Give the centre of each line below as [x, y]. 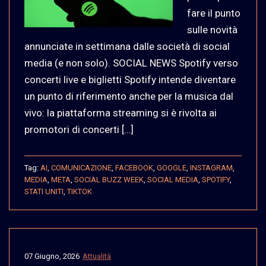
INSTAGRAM [211, 167]
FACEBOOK [134, 167]
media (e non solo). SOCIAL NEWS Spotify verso [131, 63]
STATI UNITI [44, 191]
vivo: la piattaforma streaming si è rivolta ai [121, 113]
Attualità [97, 256]
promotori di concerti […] [79, 129]
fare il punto [214, 13]
